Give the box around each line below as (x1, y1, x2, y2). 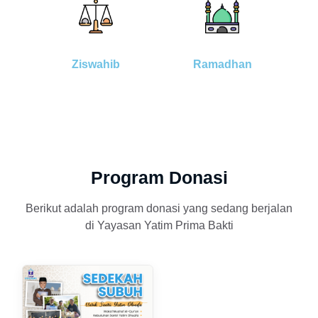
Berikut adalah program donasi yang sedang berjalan (26, 202, 292, 214)
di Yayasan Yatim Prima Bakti (84, 219, 234, 231)
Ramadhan (192, 57, 252, 70)
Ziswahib (72, 57, 120, 70)
